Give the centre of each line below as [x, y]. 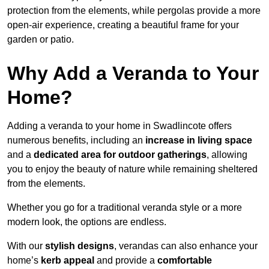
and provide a [126, 260]
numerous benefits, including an [76, 140]
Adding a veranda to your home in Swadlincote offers [119, 125]
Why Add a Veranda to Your [133, 73]
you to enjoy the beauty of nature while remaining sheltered [132, 169]
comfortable [185, 260]
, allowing [227, 154]
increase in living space [199, 140]
